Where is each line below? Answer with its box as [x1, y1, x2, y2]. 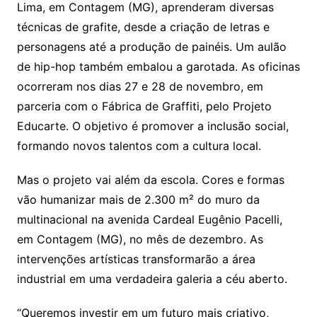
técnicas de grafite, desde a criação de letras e [16, 20, 270, 35]
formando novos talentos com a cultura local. [16, 139, 261, 154]
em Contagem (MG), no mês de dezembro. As [16, 232, 263, 247]
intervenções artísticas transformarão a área [16, 252, 255, 267]
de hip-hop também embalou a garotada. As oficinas [16, 59, 300, 74]
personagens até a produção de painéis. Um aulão [16, 40, 287, 54]
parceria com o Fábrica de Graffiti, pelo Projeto [16, 99, 272, 114]
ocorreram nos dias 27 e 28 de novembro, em [16, 79, 263, 94]
